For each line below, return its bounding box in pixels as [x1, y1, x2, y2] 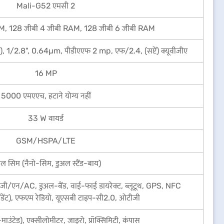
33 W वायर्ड [28, 113, 63, 123]
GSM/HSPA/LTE [16, 136, 75, 145]
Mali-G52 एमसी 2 [16, 1, 75, 10]
